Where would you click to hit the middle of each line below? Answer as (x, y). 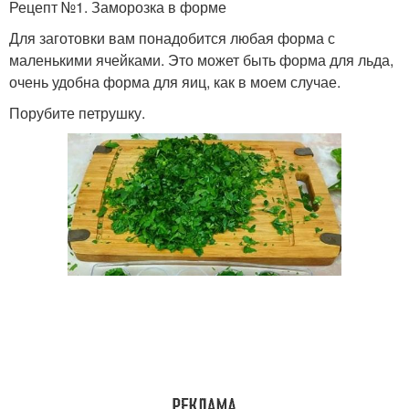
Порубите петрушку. (77, 112)
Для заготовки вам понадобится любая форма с (172, 37)
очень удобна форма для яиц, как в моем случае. (175, 81)
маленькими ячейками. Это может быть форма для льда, (201, 59)
